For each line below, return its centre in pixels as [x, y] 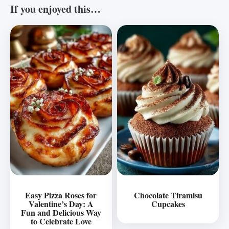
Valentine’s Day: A [61, 203]
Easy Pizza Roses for [61, 195]
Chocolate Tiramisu [168, 195]
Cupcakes [168, 203]
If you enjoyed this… [55, 9]
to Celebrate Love [61, 221]
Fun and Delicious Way [61, 212]
